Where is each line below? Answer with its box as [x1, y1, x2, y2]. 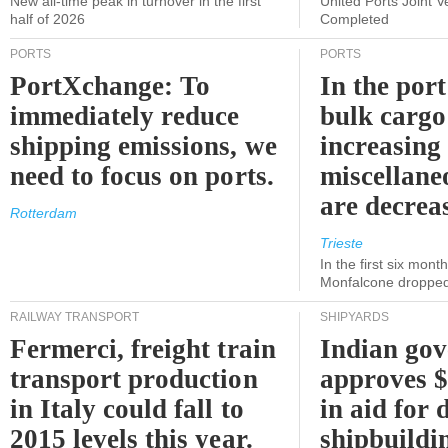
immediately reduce [10, 101, 240, 131]
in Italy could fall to [10, 394, 244, 424]
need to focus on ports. [10, 161, 274, 191]
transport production [10, 364, 258, 394]
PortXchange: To [10, 71, 211, 101]
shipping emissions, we [10, 131, 277, 161]
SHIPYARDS [320, 310, 389, 324]
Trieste [320, 235, 363, 251]
